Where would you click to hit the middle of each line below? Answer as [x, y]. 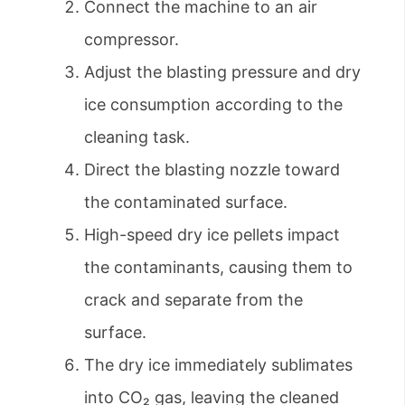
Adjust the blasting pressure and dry [222, 72]
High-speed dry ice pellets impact [212, 235]
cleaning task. [137, 137]
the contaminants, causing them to [218, 268]
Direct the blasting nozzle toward [212, 170]
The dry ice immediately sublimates [218, 365]
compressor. [132, 40]
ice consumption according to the [213, 105]
